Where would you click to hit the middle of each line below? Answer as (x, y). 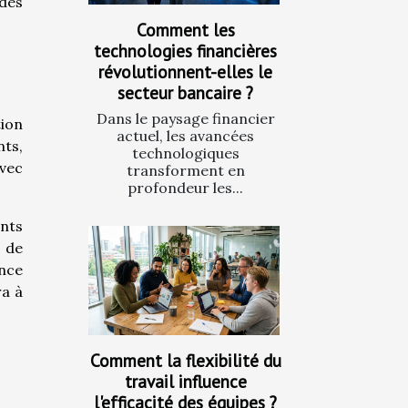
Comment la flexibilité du (185, 361)
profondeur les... (185, 187)
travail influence (185, 382)
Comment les (185, 29)
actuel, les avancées (185, 135)
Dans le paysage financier (185, 118)
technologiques (185, 153)
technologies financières (185, 50)
